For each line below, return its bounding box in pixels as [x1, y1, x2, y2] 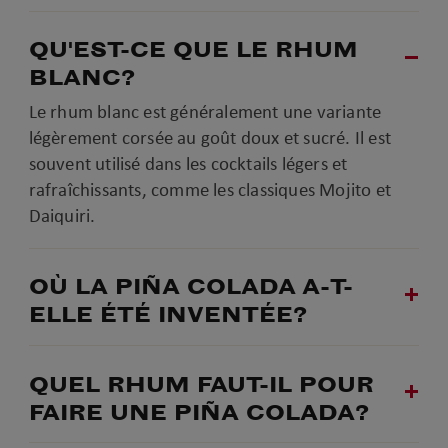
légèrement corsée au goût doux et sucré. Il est [28, 125, 392, 149]
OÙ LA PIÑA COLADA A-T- [28, 274, 353, 301]
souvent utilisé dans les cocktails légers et [28, 151, 348, 175]
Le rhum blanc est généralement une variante [28, 99, 382, 123]
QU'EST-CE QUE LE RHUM [28, 37, 358, 64]
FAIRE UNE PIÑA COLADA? [28, 399, 369, 426]
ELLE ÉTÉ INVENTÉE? [28, 302, 307, 329]
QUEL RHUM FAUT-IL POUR [28, 371, 374, 398]
